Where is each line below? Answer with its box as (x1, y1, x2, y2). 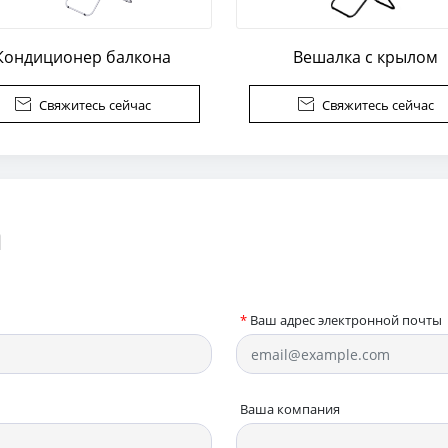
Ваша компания (240, 400, 340, 418)
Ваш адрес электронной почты (250, 311, 442, 330)
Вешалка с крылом (293, 46, 438, 69)
